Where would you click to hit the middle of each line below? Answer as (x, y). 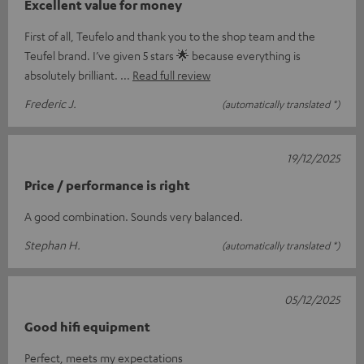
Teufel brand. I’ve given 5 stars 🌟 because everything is (162, 55)
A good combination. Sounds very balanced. (134, 216)
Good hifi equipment (87, 326)
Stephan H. (52, 244)
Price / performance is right (107, 185)
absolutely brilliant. (72, 74)
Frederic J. (50, 103)
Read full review (171, 74)
